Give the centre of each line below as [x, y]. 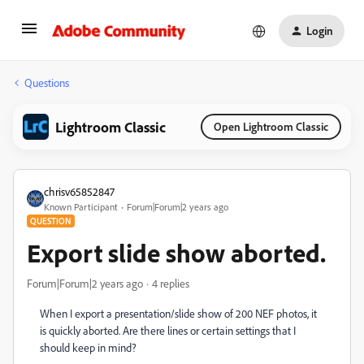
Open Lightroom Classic [271, 126]
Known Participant [81, 207]
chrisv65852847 [79, 191]
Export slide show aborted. [176, 253]
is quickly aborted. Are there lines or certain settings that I [168, 330]
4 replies [171, 283]
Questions [47, 82]
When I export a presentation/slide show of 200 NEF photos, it [178, 313]
